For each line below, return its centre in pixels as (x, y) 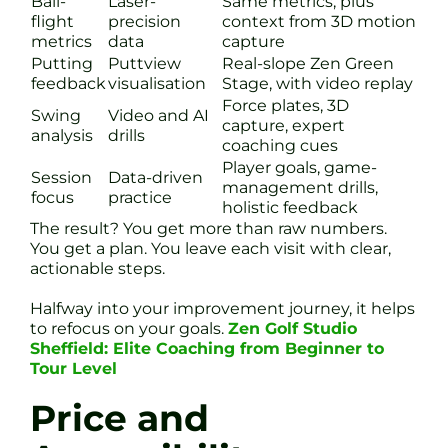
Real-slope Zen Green (308, 64)
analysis (62, 136)
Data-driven (155, 178)
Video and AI (158, 116)
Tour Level (73, 369)
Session (61, 178)
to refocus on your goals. (129, 329)
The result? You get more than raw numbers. (208, 229)
